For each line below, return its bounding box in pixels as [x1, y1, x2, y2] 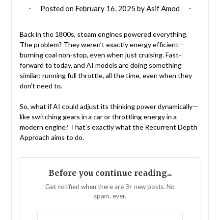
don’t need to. [19, 82, 62, 90]
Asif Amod [146, 4, 180, 13]
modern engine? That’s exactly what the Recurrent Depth [19, 123, 197, 132]
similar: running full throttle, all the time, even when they [19, 71, 192, 80]
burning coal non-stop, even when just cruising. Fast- [19, 51, 181, 59]
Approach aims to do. [19, 133, 84, 142]
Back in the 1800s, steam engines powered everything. [19, 30, 188, 39]
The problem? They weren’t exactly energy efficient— [19, 40, 185, 49]
